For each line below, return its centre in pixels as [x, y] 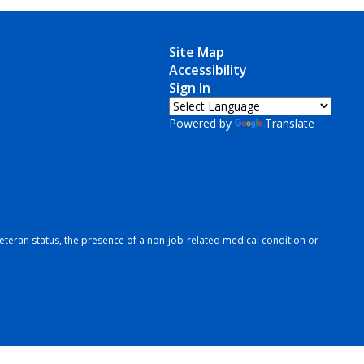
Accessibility [208, 70]
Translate [289, 123]
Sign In [189, 88]
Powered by [201, 123]
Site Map [196, 52]
